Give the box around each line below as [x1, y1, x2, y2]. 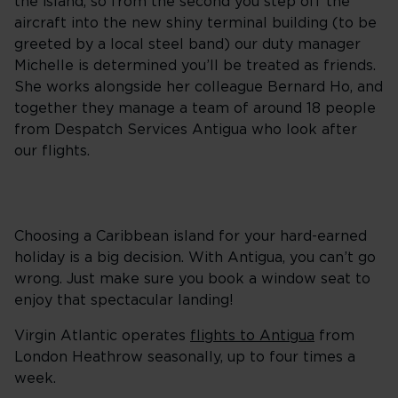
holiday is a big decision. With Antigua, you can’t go [14, 251, 376, 265]
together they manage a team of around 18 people [14, 101, 376, 115]
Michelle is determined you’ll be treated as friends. [14, 59, 376, 73]
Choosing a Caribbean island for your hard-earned [14, 229, 367, 243]
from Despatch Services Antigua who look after [14, 123, 357, 137]
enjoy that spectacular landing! [14, 293, 234, 307]
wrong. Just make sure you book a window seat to [14, 272, 370, 286]
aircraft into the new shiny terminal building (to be [14, 16, 377, 30]
